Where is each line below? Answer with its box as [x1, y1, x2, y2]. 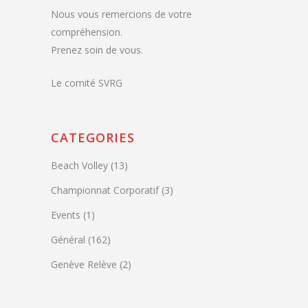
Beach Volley [51, 159, 108, 172]
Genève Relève [51, 258, 117, 271]
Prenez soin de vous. [51, 43, 143, 56]
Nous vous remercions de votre [51, 8, 192, 21]
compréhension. [51, 25, 122, 38]
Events [51, 208, 80, 221]
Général [51, 233, 85, 246]
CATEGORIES [51, 129, 135, 146]
